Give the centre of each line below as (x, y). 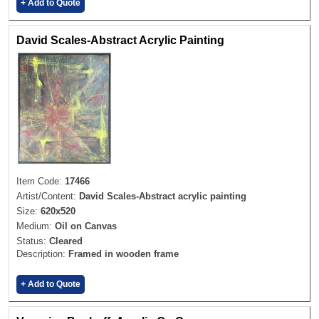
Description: (42, 253)
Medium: (36, 226)
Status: (33, 241)
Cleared (66, 241)
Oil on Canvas (86, 226)
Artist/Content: (48, 196)
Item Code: (41, 181)
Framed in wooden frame (124, 253)
